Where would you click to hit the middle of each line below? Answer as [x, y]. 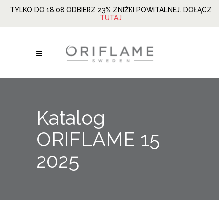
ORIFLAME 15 [98, 139]
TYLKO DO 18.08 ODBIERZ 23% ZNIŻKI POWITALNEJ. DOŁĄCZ [110, 10]
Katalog [71, 118]
